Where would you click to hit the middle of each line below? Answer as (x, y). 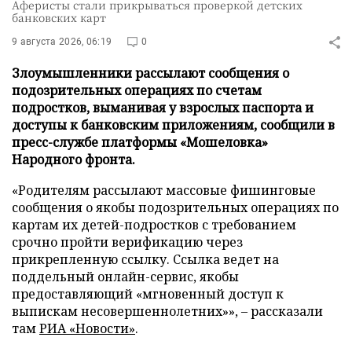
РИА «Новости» (87, 328)
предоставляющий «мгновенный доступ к (148, 294)
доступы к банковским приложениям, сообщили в (173, 125)
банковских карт (59, 17)
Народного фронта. (73, 159)
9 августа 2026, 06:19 (62, 42)
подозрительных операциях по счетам (137, 90)
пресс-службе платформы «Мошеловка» (140, 142)
